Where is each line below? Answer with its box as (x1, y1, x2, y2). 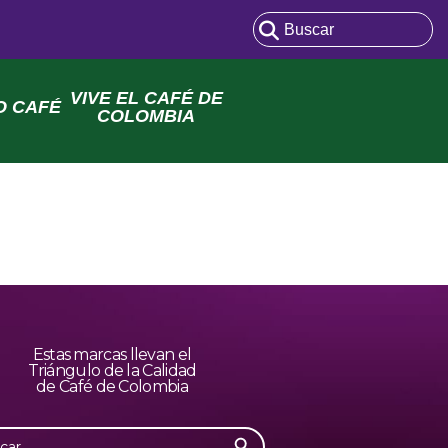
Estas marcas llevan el (32, 345, 192, 365)
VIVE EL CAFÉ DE (69, 88, 223, 108)
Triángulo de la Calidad (27, 361, 197, 381)
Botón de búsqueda (224, 419, 295, 437)
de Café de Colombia (36, 377, 188, 397)
